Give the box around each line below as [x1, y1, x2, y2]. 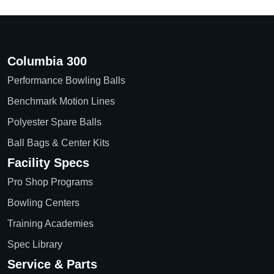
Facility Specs [7, 155, 89, 169]
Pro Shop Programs [7, 176, 93, 187]
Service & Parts [7, 257, 97, 271]
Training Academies [7, 218, 94, 229]
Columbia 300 [7, 54, 87, 68]
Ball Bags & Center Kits [7, 137, 109, 148]
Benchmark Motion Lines [7, 95, 115, 106]
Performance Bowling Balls [7, 75, 125, 86]
